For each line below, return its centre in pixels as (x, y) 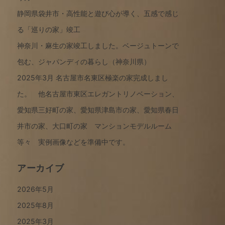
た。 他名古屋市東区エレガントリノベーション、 (98, 94)
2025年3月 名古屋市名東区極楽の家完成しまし (93, 78)
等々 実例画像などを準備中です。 (73, 142)
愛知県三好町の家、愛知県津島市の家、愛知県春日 (98, 110)
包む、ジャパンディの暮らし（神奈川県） (84, 62)
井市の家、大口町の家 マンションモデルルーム (94, 126)
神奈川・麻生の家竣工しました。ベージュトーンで (98, 45)
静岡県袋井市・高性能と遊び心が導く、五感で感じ (98, 13)
